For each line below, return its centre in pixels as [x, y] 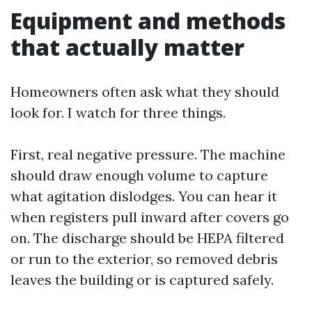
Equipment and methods [148, 20]
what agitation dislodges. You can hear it [144, 196]
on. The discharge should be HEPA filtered [147, 237]
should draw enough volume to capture [139, 175]
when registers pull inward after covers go [150, 217]
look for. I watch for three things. [118, 112]
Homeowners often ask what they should [145, 91]
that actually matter [127, 47]
